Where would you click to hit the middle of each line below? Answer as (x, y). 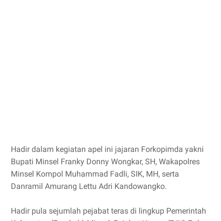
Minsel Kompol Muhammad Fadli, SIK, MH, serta (95, 174)
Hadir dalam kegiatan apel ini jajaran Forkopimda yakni (107, 149)
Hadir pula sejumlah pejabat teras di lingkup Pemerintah (109, 211)
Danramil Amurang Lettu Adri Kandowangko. (89, 186)
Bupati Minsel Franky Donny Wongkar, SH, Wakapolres (105, 162)
